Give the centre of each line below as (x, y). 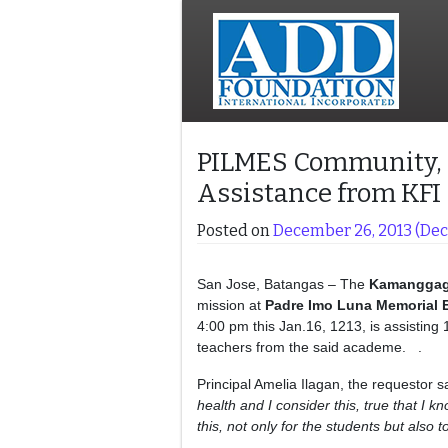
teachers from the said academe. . (309, 347)
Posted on (235, 230)
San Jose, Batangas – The (283, 284)
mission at (231, 305)
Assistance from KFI (319, 193)
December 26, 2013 (342, 230)
